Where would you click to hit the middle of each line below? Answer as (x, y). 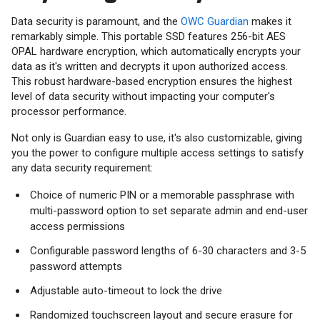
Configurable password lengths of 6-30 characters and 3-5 (168, 251)
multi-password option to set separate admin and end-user (169, 211)
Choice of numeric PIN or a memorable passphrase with (162, 195)
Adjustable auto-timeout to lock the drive (126, 291)
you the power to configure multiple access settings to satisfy (157, 153)
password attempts (76, 267)
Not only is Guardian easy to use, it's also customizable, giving (157, 138)
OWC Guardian (215, 22)
